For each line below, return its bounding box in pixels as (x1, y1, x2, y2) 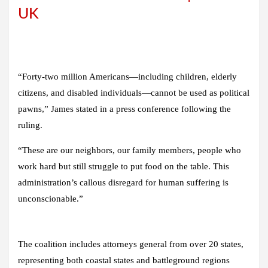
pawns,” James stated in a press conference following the (18, 104, 231, 114)
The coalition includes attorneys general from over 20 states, (18, 239, 243, 249)
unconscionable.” (18, 194, 83, 204)
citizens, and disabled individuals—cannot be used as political (18, 88, 249, 98)
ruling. (18, 120, 42, 130)
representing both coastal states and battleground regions (18, 255, 230, 266)
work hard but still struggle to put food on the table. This (18, 162, 229, 172)
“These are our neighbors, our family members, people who (18, 145, 241, 156)
